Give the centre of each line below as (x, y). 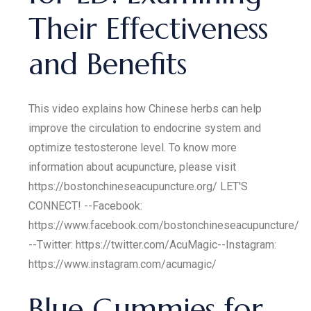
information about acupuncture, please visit (133, 167)
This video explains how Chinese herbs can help (145, 109)
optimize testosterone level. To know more (133, 148)
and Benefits (108, 64)
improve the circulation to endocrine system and (145, 128)
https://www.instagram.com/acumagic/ (123, 264)
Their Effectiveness (149, 29)
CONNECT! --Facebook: (86, 206)
